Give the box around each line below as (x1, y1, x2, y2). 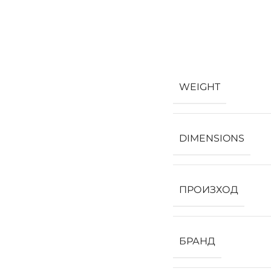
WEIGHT (179, 80, 220, 93)
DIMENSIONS (179, 132, 244, 144)
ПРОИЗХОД (179, 183, 238, 195)
